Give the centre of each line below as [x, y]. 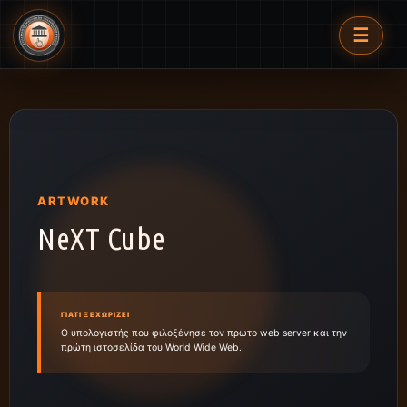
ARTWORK [74, 200]
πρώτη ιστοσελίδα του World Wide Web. [151, 347]
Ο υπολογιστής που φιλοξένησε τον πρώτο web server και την [204, 333]
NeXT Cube [102, 238]
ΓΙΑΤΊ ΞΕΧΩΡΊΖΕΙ [95, 314]
